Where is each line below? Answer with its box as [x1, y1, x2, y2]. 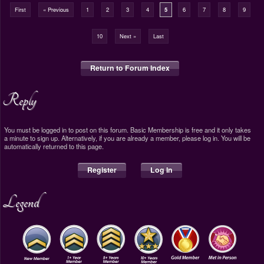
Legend [2, 192, 39, 212]
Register [87, 164, 117, 175]
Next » [119, 31, 136, 40]
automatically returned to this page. [4, 141, 104, 151]
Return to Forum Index [90, 62, 170, 73]
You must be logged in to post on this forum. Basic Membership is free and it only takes [4, 124, 251, 134]
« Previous [42, 5, 69, 14]
